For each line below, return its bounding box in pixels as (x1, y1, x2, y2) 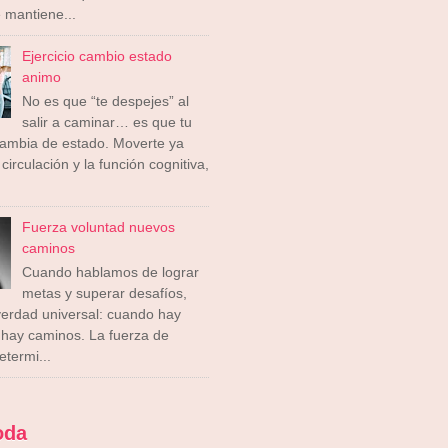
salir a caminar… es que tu (21, 114, 192, 131)
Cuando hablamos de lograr (21, 264, 199, 281)
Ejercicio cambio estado (21, 48, 172, 65)
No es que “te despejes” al (21, 93, 189, 110)
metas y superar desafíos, (21, 285, 187, 302)
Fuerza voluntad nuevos (21, 219, 175, 236)
